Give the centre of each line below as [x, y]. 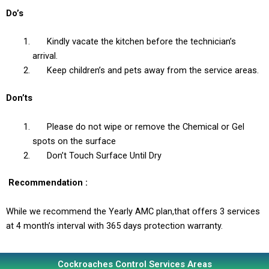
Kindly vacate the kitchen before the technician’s [141, 42]
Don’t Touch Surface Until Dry [104, 155]
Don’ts [19, 98]
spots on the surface [74, 141]
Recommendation [46, 183]
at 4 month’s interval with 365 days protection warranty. [114, 225]
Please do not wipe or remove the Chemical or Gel [145, 126]
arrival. [45, 56]
